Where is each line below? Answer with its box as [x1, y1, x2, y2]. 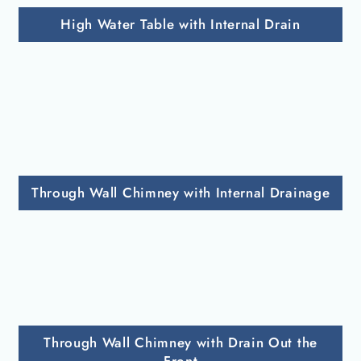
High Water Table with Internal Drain [60, 15, 301, 35]
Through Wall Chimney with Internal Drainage [31, 183, 330, 203]
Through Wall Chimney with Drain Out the [44, 333, 318, 353]
